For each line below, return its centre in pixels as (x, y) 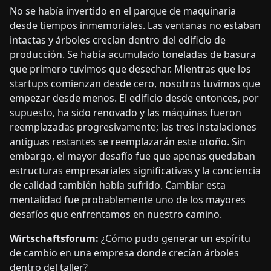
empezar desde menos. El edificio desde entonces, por (134, 98)
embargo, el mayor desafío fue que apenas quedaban (132, 156)
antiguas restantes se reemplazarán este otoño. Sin (128, 141)
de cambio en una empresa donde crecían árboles (124, 253)
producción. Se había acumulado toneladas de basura (133, 54)
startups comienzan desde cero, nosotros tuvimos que (135, 83)
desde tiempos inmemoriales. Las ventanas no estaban (135, 25)
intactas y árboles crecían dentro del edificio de (118, 40)
